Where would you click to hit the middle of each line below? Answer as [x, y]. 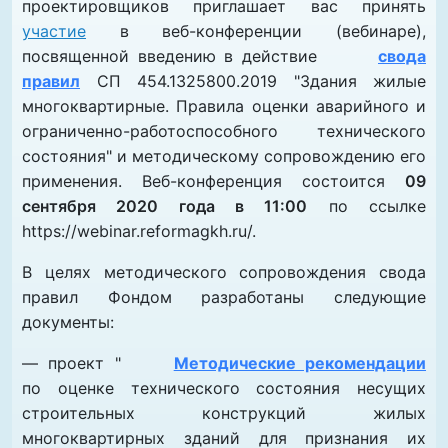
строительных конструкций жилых [224, 413]
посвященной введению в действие [173, 56]
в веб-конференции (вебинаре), [256, 31]
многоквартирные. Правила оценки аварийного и [224, 106]
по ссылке [367, 206]
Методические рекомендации [300, 363]
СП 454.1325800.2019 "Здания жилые [253, 81]
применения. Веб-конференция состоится [213, 181]
